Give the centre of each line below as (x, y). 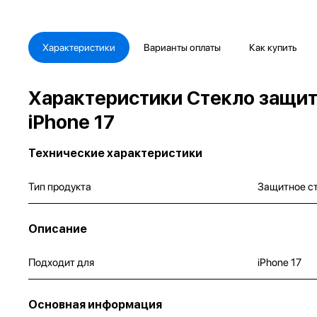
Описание (58, 229)
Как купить (273, 47)
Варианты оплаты (182, 47)
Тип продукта (60, 186)
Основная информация (95, 304)
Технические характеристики (115, 153)
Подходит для (61, 262)
